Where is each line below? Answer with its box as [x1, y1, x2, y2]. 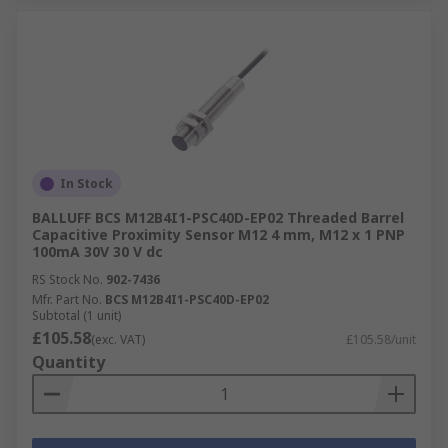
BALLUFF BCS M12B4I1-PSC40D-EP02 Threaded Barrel [32, 208, 404, 227]
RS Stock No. [32, 271, 103, 288]
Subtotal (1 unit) [32, 307, 121, 324]
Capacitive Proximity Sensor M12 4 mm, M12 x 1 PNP [32, 225, 405, 244]
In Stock [60, 175, 113, 192]
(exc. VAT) [91, 331, 145, 348]
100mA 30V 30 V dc [32, 242, 163, 261]
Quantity [32, 351, 105, 373]
